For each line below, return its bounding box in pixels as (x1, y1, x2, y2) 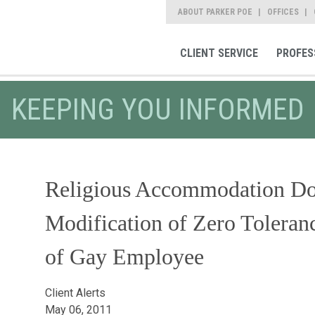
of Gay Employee (44, 244, 204, 269)
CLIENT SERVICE (179, 46, 258, 60)
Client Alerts (44, 286, 105, 300)
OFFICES (267, 7, 299, 17)
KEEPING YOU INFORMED (11, 92, 304, 127)
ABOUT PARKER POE (178, 7, 252, 17)
